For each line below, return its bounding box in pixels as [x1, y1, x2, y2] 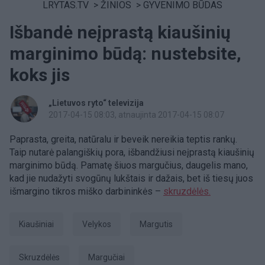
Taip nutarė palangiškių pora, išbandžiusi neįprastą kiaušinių [9, 147, 254, 158]
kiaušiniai [24, 219, 54, 229]
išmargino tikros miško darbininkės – [9, 186, 163, 197]
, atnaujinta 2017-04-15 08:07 [115, 110, 224, 119]
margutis [147, 219, 173, 229]
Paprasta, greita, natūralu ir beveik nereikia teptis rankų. [9, 134, 237, 145]
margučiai [95, 253, 125, 262]
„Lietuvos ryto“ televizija [49, 98, 144, 108]
